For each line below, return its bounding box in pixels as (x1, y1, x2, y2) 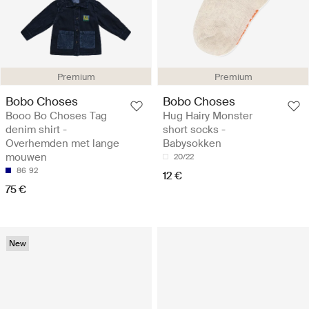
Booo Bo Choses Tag (6, 108, 107, 123)
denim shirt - (6, 122, 67, 137)
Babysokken (163, 136, 221, 150)
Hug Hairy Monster (163, 108, 252, 123)
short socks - (163, 122, 226, 137)
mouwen (6, 150, 47, 164)
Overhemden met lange (6, 136, 119, 150)
